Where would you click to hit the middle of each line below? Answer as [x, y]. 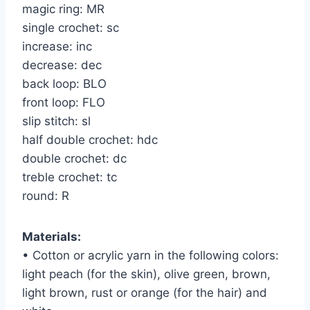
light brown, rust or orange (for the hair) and [145, 292]
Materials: [52, 236]
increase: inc [57, 46]
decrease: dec [62, 65]
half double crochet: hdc [90, 139]
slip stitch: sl [56, 121]
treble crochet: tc [70, 177]
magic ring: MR [63, 9]
